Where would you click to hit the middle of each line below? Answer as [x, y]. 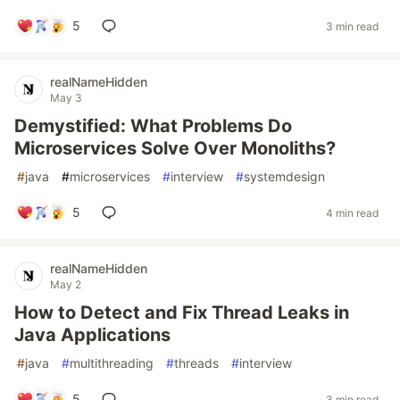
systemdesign [284, 176]
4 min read [352, 212]
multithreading [112, 363]
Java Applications [92, 335]
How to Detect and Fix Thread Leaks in [182, 312]
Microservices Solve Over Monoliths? [175, 148]
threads [196, 363]
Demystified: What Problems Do [153, 126]
